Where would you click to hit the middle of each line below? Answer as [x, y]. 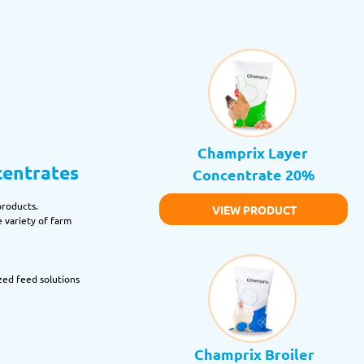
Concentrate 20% [254, 175]
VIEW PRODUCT [255, 210]
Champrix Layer [252, 153]
